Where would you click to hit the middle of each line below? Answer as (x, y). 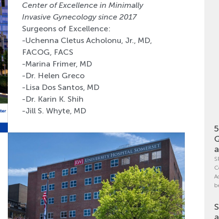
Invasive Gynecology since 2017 (79, 17)
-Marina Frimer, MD (57, 64)
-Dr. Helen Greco (53, 76)
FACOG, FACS (47, 52)
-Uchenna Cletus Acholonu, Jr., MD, (87, 41)
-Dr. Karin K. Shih (53, 99)
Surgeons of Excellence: (66, 29)
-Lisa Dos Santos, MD (60, 88)
